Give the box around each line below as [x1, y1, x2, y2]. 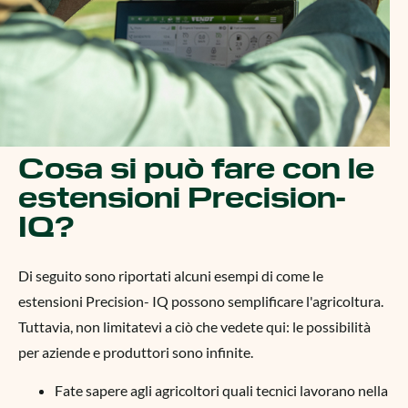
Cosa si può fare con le [18, 149, 374, 187]
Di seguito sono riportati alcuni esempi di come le [18, 267, 323, 284]
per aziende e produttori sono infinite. [18, 343, 253, 361]
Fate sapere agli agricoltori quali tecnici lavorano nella [55, 382, 388, 399]
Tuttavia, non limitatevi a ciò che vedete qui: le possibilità [18, 318, 371, 335]
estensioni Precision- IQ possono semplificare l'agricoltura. [18, 292, 383, 310]
